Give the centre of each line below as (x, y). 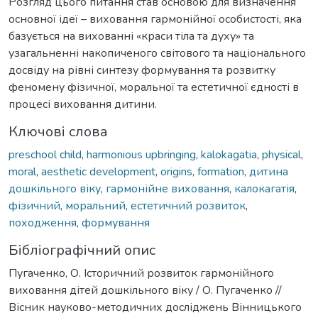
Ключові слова (58, 131)
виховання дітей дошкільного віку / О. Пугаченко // (145, 290)
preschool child (45, 154)
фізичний (34, 205)
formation (221, 171)
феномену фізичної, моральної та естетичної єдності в (154, 87)
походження (43, 223)
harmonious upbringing (141, 154)
